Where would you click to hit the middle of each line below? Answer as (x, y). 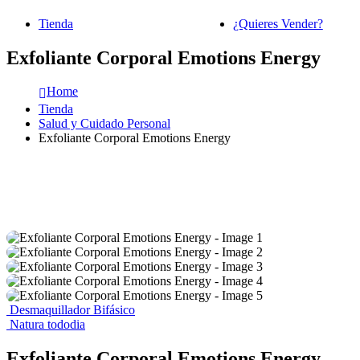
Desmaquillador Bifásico (72, 310)
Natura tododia (47, 325)
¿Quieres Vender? (278, 23)
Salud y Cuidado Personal (104, 124)
